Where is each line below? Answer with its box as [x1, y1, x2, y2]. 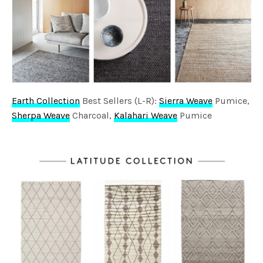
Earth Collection [12, 95, 80, 107]
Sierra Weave [159, 95, 213, 107]
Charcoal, [70, 110, 114, 122]
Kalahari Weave [114, 110, 178, 122]
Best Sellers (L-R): [80, 95, 160, 107]
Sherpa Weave [12, 110, 70, 122]
